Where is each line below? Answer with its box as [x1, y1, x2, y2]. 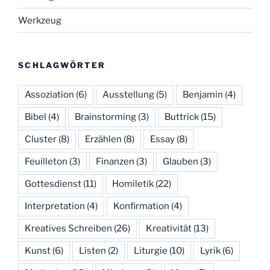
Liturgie [134, 245, 168, 256]
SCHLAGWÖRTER [18, 60, 106, 71]
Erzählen [85, 133, 122, 145]
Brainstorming [75, 111, 136, 122]
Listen [79, 245, 106, 256]
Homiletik [112, 178, 154, 189]
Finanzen [96, 155, 134, 167]
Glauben [163, 155, 198, 167]
